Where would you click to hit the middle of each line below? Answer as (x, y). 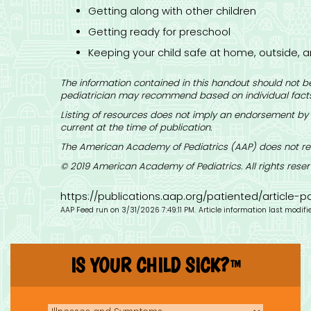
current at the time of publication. (136, 127)
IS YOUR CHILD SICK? (150, 265)
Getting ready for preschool (159, 32)
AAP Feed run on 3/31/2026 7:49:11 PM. (128, 210)
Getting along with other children (172, 11)
